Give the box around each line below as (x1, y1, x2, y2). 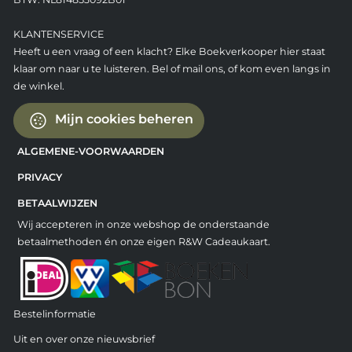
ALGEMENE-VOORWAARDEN (16, 145, 164, 157)
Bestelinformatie (13, 307, 96, 320)
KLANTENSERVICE (13, 27, 104, 40)
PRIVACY (16, 170, 62, 183)
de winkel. (13, 79, 64, 92)
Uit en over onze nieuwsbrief (13, 332, 155, 345)
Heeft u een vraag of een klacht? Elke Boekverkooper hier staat (13, 45, 325, 57)
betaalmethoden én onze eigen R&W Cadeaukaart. (16, 235, 270, 247)
